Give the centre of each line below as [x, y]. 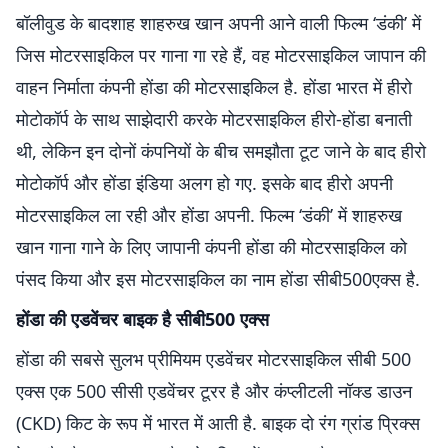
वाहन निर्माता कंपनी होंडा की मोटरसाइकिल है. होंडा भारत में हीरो [214, 87]
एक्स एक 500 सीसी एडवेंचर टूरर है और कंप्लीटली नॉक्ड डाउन [214, 391]
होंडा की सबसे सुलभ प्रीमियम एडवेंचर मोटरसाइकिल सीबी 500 [213, 359]
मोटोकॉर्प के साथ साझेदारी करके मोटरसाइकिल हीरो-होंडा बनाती [214, 119]
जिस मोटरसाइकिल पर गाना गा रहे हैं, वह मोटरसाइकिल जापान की [221, 55]
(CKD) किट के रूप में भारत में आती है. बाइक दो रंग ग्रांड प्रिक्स [218, 423]
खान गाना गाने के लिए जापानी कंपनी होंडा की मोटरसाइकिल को [211, 247]
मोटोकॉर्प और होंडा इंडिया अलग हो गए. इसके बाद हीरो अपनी [204, 183]
